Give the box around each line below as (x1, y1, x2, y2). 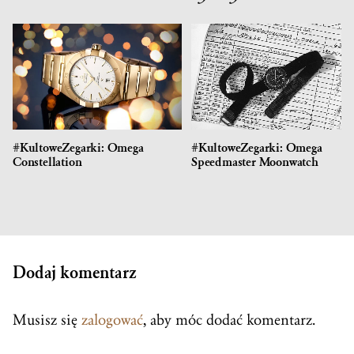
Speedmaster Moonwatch (191, 155, 318, 171)
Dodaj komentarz (13, 263, 137, 284)
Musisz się (13, 311, 81, 330)
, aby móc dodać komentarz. (143, 311, 315, 330)
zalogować (81, 311, 143, 330)
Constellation (13, 155, 82, 171)
